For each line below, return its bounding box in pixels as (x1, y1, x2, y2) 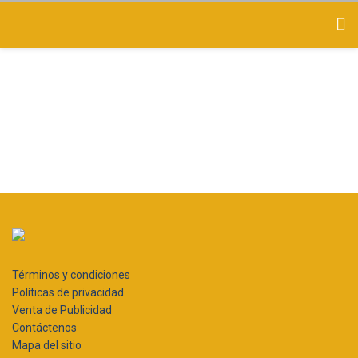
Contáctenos (12, 320, 77, 334)
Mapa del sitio (12, 338, 82, 352)
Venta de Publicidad (12, 303, 112, 316)
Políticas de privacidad (12, 285, 124, 299)
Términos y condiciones (12, 268, 130, 281)
